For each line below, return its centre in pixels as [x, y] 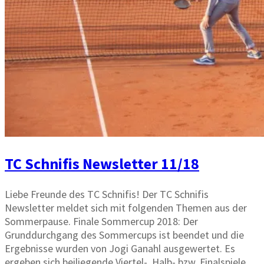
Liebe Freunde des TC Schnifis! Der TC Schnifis [107, 194]
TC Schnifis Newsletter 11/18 [102, 163]
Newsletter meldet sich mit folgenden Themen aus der [126, 207]
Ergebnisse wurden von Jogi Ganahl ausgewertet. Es [120, 248]
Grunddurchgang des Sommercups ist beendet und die [124, 235]
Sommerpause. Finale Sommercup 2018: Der [101, 221]
